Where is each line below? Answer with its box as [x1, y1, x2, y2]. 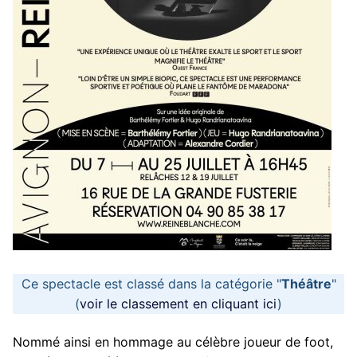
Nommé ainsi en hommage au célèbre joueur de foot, [13, 333, 333, 350]
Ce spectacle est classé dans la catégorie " [21, 276, 281, 292]
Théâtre [280, 276, 331, 292]
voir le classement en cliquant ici [80, 296, 277, 312]
